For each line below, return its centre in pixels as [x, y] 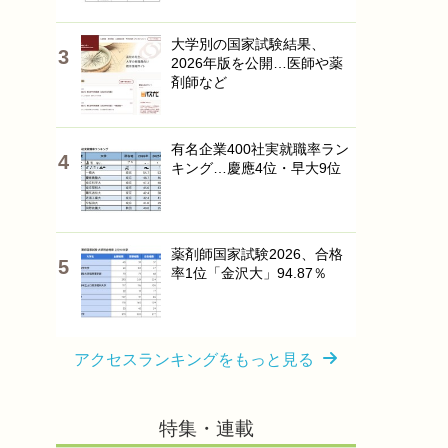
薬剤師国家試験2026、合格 [257, 254]
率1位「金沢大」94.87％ [249, 273]
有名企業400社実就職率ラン [260, 149]
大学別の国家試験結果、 [248, 44]
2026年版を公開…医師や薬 [257, 63]
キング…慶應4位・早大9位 [256, 168]
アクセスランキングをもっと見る [194, 359]
